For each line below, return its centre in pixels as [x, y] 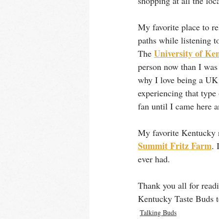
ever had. [155, 159]
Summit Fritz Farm [175, 146]
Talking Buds [158, 212]
